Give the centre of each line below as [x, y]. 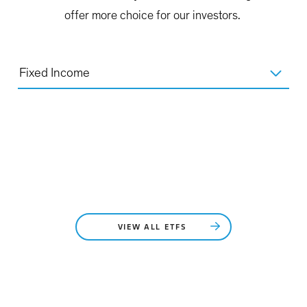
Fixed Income [54, 73]
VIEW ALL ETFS [153, 228]
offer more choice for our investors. [153, 16]
